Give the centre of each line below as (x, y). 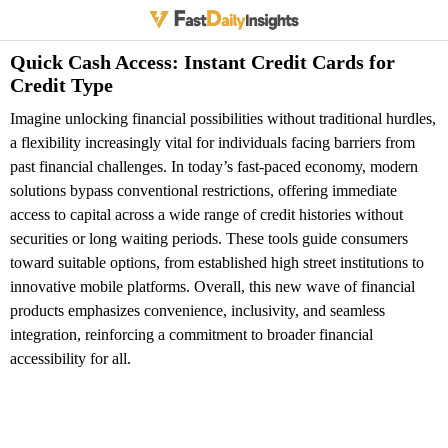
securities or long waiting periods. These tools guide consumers (209, 238)
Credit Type (61, 85)
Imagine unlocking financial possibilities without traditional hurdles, (223, 118)
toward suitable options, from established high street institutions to (217, 262)
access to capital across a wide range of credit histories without (206, 214)
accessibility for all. (70, 358)
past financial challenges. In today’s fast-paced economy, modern (214, 166)
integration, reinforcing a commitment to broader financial (191, 334)
